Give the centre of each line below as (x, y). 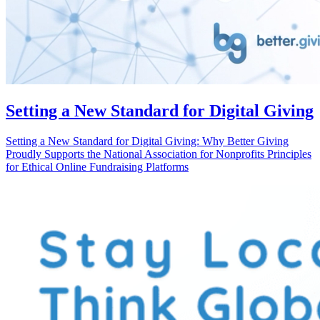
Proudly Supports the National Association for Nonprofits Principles (159, 154)
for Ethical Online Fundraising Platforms (97, 167)
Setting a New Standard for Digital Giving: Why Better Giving (147, 141)
